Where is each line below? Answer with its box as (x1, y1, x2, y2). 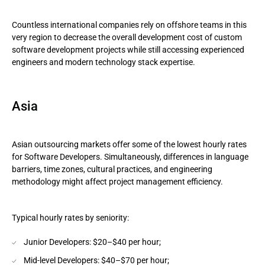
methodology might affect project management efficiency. (12, 177, 223, 186)
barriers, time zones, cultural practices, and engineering (12, 164, 212, 174)
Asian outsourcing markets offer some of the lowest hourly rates (12, 140, 247, 149)
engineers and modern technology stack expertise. (12, 57, 195, 67)
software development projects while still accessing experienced (12, 45, 244, 54)
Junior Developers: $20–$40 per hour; (24, 237, 161, 247)
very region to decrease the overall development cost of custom (12, 33, 242, 42)
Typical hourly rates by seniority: (12, 213, 129, 222)
